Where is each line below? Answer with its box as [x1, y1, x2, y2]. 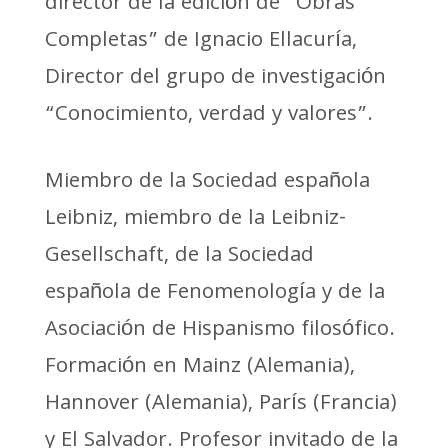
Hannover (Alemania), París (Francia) [44, 386, 397, 422]
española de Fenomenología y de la [44, 275, 385, 311]
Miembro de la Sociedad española [44, 164, 370, 200]
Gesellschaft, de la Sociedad [44, 238, 314, 274]
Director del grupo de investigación [44, 60, 386, 96]
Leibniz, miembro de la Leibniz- [44, 201, 346, 237]
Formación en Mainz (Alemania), [44, 349, 355, 385]
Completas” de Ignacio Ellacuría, [44, 23, 357, 59]
